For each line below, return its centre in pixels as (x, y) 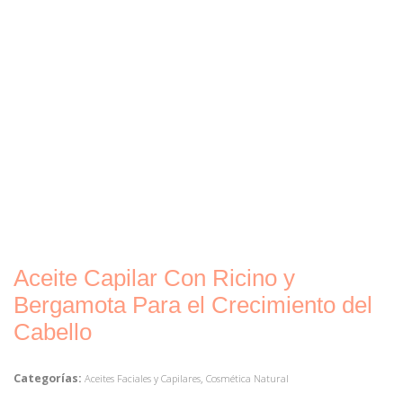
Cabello (53, 331)
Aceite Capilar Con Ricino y (154, 278)
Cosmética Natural (247, 378)
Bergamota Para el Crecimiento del (193, 304)
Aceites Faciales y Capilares (143, 378)
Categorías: (48, 378)
